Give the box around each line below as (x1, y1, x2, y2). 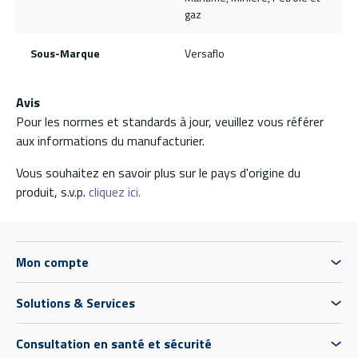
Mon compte (16, 253, 89, 272)
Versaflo (185, 45, 225, 62)
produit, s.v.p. (16, 182, 89, 202)
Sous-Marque (30, 45, 100, 62)
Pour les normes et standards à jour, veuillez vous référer (16, 112, 324, 132)
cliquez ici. (89, 182, 141, 202)
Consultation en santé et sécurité (16, 334, 212, 354)
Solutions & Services (16, 293, 135, 313)
